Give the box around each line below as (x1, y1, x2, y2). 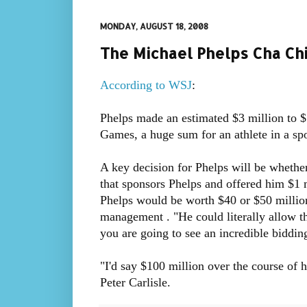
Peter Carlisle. (99, 275, 171, 290)
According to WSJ (99, 78, 192, 93)
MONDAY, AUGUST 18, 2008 (99, 21, 208, 32)
